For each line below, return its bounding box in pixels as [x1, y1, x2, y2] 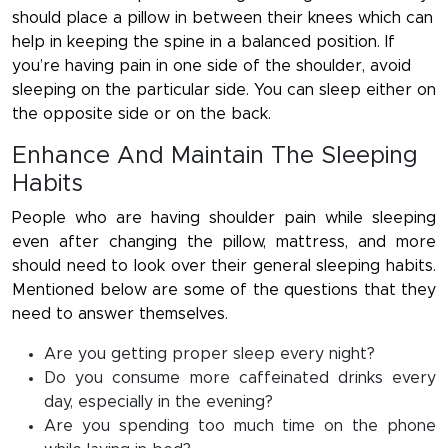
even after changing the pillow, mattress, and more [12, 234, 436, 251]
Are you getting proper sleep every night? [44, 346, 375, 363]
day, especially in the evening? [44, 394, 273, 411]
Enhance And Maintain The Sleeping [12, 144, 418, 169]
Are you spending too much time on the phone [44, 418, 436, 435]
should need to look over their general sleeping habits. [12, 258, 436, 275]
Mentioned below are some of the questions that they [12, 282, 436, 299]
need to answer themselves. [12, 306, 228, 323]
